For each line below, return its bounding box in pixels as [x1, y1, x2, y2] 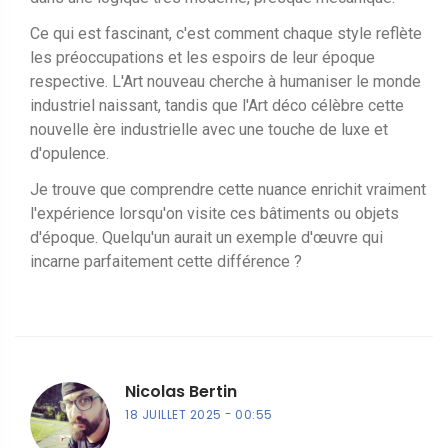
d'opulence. [30, 143, 109, 163]
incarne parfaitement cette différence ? [30, 251, 302, 271]
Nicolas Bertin [125, 379, 237, 403]
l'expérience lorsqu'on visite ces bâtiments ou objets [30, 203, 399, 223]
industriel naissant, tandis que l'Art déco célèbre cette [30, 95, 404, 115]
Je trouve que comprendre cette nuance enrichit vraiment [30, 179, 426, 199]
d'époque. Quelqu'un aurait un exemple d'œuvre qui [30, 227, 383, 247]
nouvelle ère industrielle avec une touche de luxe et [30, 119, 388, 139]
